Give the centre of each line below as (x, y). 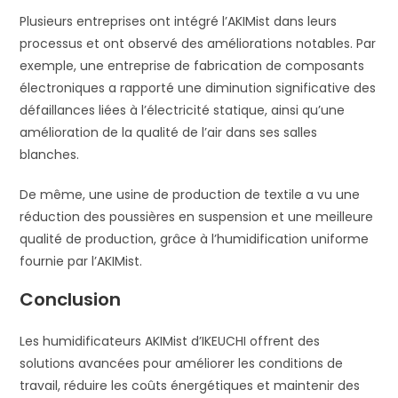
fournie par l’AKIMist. (81, 262)
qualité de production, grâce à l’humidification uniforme (195, 239)
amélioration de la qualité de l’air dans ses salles (169, 133)
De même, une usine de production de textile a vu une (190, 195)
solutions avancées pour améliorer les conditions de (182, 364)
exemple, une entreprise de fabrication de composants (192, 66)
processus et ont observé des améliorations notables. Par (198, 44)
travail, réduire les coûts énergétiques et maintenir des (190, 386)
